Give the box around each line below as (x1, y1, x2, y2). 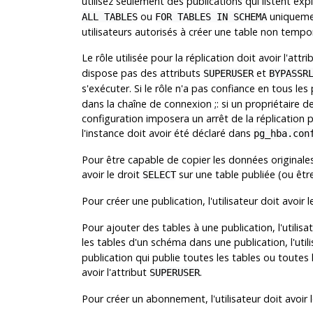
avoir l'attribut (81, 265, 150, 279)
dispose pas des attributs (81, 66, 203, 80)
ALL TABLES (81, 11, 138, 23)
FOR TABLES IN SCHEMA (154, 11, 267, 23)
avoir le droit (81, 168, 143, 182)
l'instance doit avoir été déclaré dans (81, 126, 254, 140)
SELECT (142, 169, 176, 181)
